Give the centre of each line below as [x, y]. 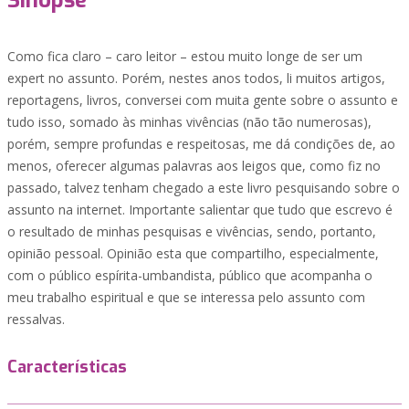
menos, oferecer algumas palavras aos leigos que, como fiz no [194, 166]
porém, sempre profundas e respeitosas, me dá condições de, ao [201, 144]
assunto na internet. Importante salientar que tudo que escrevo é [200, 210]
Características [67, 367]
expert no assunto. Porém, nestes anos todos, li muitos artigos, [196, 78]
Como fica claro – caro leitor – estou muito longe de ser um [185, 56]
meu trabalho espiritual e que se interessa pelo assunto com [186, 297]
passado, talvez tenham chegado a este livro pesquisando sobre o [204, 188]
